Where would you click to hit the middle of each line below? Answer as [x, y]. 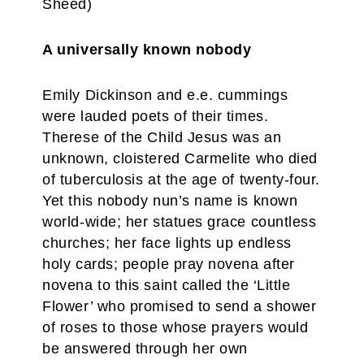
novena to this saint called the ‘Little [167, 285]
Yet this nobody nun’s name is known [170, 201]
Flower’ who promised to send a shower [180, 306]
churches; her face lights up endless [167, 243]
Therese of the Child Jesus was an [162, 137]
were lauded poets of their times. [156, 116]
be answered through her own [145, 349]
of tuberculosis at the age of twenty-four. [182, 180]
